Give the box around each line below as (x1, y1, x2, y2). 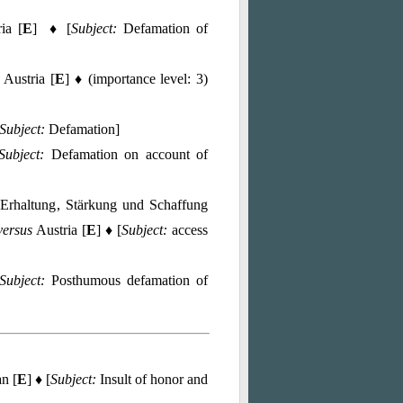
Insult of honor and (96, 372, 208, 387)
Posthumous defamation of (44, 273, 209, 288)
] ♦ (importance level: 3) (65, 71, 209, 86)
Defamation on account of (44, 147, 208, 162)
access (172, 222, 209, 237)
